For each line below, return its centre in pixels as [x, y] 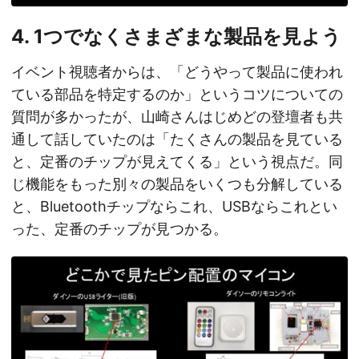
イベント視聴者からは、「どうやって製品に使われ [177, 71]
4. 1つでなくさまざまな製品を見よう [176, 36]
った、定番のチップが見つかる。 [119, 228]
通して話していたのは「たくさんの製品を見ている [177, 139]
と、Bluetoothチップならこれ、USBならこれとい [174, 206]
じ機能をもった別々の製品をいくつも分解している [177, 184]
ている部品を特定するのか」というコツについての [177, 94]
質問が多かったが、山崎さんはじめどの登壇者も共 [177, 116]
